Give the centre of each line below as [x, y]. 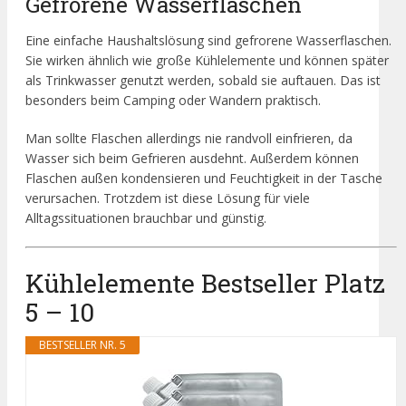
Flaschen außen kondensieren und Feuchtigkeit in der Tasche [204, 178]
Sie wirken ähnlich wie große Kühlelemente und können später [207, 60]
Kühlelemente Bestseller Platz [205, 284]
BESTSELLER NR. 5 [82, 345]
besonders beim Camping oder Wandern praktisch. [173, 100]
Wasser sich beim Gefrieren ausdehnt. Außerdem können [192, 158]
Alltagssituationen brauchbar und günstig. [146, 217]
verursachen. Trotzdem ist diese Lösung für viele [168, 198]
